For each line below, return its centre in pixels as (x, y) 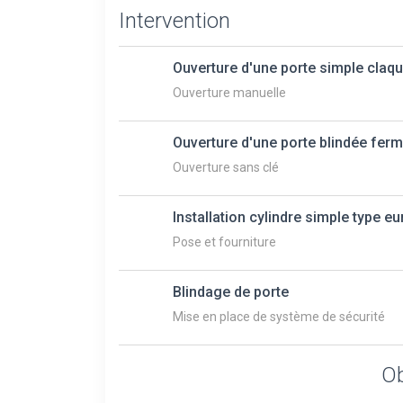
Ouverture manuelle (229, 92)
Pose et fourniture (224, 242)
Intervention (175, 20)
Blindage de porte (231, 291)
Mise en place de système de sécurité (279, 316)
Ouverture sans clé (226, 167)
